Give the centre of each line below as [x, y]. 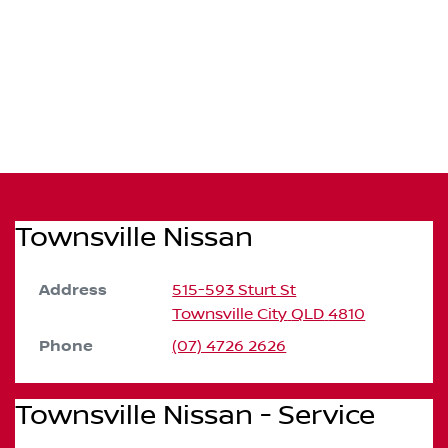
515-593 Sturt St [234, 290]
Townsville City [230, 314]
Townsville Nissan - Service [195, 415]
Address [73, 290]
